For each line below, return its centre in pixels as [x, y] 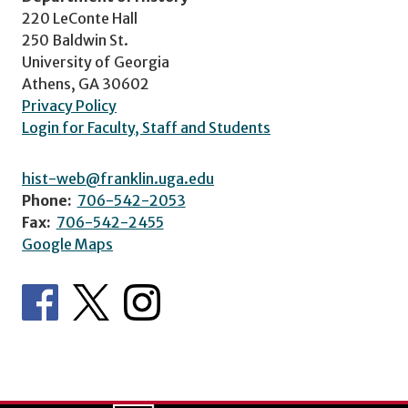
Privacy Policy [69, 105]
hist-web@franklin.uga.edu [118, 178]
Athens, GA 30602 [86, 83]
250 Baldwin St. [75, 40]
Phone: [47, 200]
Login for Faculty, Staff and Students [146, 127]
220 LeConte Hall [80, 18]
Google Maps [67, 244]
